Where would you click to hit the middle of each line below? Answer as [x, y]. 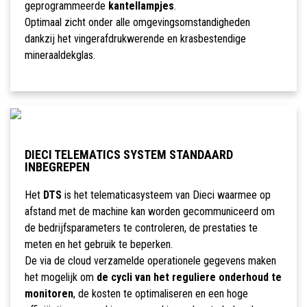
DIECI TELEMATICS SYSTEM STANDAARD [128, 155]
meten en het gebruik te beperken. [98, 245]
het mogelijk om [60, 278]
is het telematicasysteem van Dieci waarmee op [166, 195]
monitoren [49, 294]
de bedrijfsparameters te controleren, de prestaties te [141, 228]
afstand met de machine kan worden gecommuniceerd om [149, 212]
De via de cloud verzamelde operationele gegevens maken [150, 261]
